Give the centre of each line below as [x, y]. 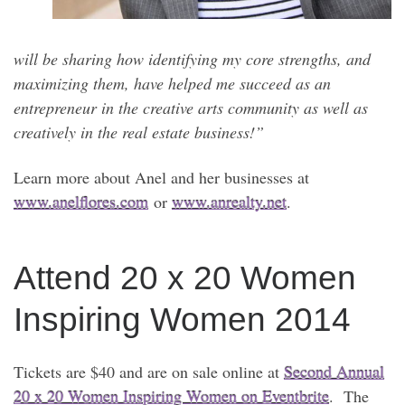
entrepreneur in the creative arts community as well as [191, 108]
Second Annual [334, 372]
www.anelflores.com [81, 201]
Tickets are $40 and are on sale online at [149, 372]
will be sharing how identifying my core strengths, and [192, 59]
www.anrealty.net [229, 201]
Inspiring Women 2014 [182, 319]
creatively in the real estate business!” [139, 132]
